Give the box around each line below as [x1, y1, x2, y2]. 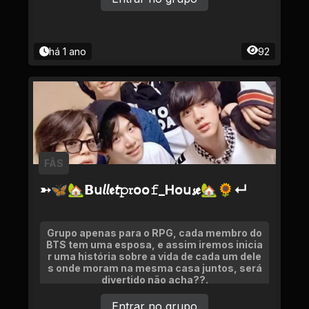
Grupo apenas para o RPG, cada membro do [47, 227, 262, 239]
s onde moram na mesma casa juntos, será [47, 262, 262, 274]
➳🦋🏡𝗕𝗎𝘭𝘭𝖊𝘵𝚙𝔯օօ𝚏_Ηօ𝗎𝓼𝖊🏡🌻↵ [40, 181, 247, 198]
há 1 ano [49, 46, 86, 57]
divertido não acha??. [101, 274, 208, 286]
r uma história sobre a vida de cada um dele [48, 250, 261, 262]
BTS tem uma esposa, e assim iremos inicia [46, 239, 263, 250]
